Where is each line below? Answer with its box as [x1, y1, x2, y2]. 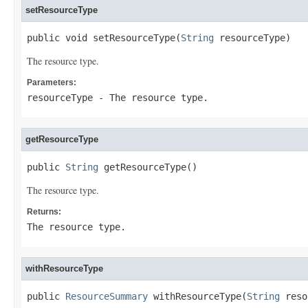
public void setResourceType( [27, 32, 181, 43]
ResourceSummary [65, 291, 148, 302]
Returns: [27, 207, 61, 217]
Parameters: [27, 78, 76, 87]
